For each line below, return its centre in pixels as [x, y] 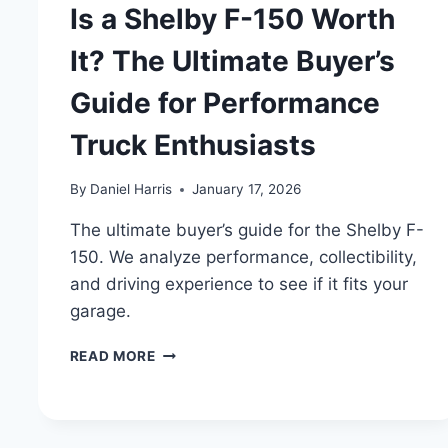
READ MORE [112, 356]
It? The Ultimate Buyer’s [232, 60]
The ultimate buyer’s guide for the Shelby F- [246, 230]
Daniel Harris [130, 189]
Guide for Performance [224, 102]
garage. [100, 311]
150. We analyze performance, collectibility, [243, 257]
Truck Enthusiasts [192, 144]
